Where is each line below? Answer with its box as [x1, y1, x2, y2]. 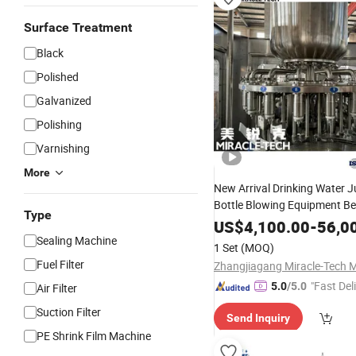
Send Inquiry [226, 311, 290, 324]
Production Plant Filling [214, 231, 331, 246]
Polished [37, 69, 79, 84]
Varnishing [37, 141, 90, 156]
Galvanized [37, 93, 91, 108]
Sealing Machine [37, 233, 117, 248]
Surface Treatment [24, 20, 132, 35]
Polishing [37, 117, 82, 132]
